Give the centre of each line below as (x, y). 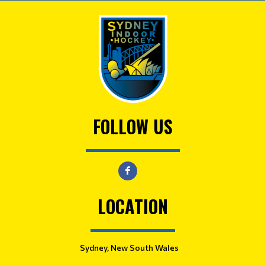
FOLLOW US (132, 126)
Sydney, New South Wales (129, 248)
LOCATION (132, 206)
